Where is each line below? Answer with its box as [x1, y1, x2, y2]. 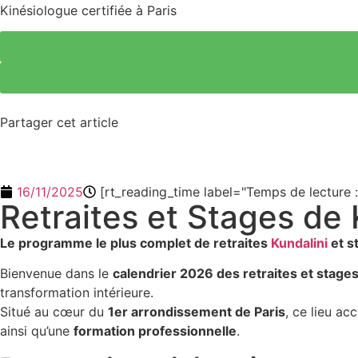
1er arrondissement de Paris [108, 304, 285, 320]
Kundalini [271, 234, 328, 251]
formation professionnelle [74, 323, 237, 340]
